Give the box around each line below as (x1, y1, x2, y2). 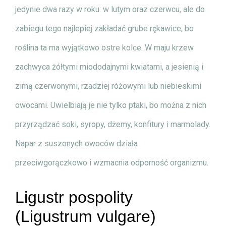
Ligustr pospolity (15, 188, 133, 207)
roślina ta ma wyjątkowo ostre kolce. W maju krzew (15, 43, 194, 53)
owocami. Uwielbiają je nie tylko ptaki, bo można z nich (15, 100, 206, 110)
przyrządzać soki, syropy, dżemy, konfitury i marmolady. (15, 120, 210, 130)
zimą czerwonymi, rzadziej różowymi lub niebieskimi (15, 81, 201, 91)
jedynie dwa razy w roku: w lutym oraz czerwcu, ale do (15, 5, 205, 15)
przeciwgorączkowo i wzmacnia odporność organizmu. (15, 158, 208, 168)
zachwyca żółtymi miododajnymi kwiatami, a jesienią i (15, 62, 203, 72)
